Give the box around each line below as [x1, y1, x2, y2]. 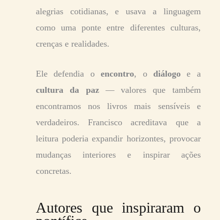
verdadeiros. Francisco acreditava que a [36, 117, 201, 127]
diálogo [153, 68, 181, 79]
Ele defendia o [36, 68, 101, 79]
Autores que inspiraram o [36, 199, 201, 216]
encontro [101, 68, 135, 79]
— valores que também [99, 84, 201, 95]
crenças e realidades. [36, 38, 110, 49]
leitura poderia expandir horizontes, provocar [36, 133, 201, 143]
